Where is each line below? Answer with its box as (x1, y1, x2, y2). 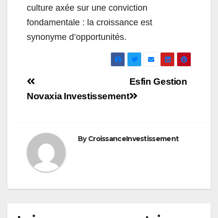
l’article (26, 107, 78, 127)
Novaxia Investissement (27, 91, 129, 102)
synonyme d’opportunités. (27, 32, 127, 42)
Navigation (26, 73, 107, 92)
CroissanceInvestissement (88, 134, 179, 144)
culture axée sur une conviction (27, 3, 147, 13)
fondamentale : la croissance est (27, 18, 152, 28)
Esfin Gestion (129, 76, 187, 87)
